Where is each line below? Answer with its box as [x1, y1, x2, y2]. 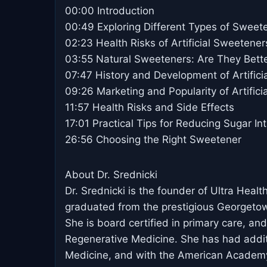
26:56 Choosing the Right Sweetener [65, 133, 241, 145]
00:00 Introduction [65, 4, 154, 17]
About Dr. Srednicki [65, 168, 157, 181]
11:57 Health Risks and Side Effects [65, 101, 234, 113]
